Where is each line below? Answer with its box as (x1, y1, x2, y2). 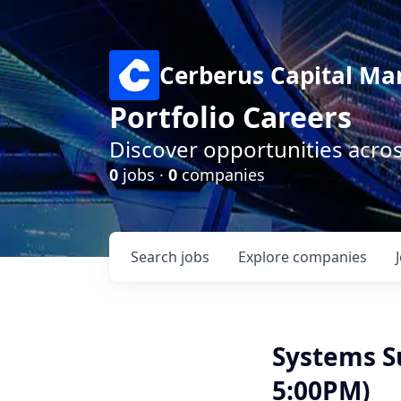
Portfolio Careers (109, 98, 352, 136)
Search (131, 247, 181, 267)
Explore (238, 247, 293, 267)
